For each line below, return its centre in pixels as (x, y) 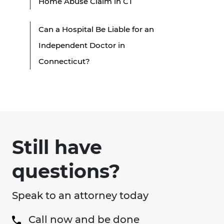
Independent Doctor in (82, 45)
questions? (66, 171)
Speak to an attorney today (80, 195)
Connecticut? (64, 61)
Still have (57, 147)
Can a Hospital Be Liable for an (96, 29)
